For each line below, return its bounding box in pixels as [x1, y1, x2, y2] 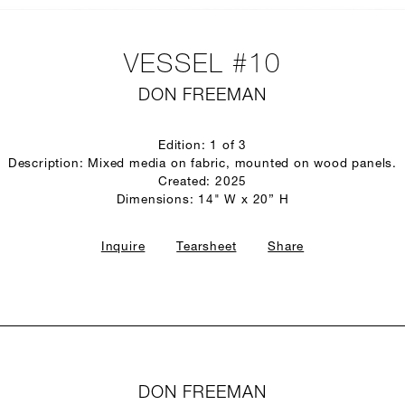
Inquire [100, 241, 146, 253]
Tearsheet [176, 241, 237, 253]
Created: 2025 [157, 176, 248, 188]
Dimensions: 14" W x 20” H [116, 194, 289, 206]
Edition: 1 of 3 [158, 140, 247, 152]
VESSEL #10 [123, 52, 282, 79]
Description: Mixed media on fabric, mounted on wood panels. [7, 158, 398, 170]
